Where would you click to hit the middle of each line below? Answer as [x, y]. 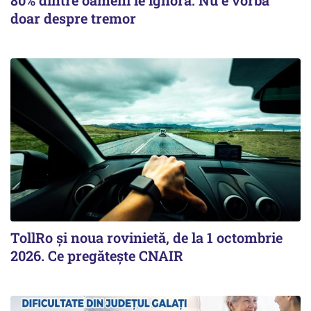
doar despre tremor [73, 18]
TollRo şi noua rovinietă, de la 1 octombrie [146, 237]
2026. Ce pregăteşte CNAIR [97, 255]
